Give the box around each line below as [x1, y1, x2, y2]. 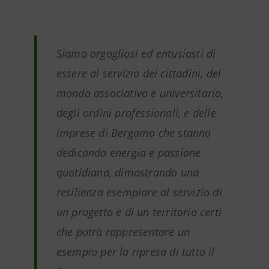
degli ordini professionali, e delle [56, 106, 216, 120]
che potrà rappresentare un [56, 225, 190, 239]
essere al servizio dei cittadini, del [56, 66, 222, 80]
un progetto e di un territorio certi [56, 205, 222, 219]
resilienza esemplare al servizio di [56, 185, 222, 199]
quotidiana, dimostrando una [56, 165, 199, 180]
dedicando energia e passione [56, 145, 201, 160]
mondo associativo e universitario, [56, 86, 224, 100]
